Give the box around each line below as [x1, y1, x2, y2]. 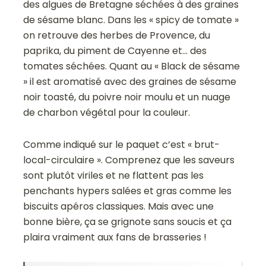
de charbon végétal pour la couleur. [23, 106, 191, 120]
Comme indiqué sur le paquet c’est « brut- [23, 138, 220, 152]
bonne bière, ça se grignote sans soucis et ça [23, 215, 232, 229]
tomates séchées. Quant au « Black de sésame [23, 59, 240, 74]
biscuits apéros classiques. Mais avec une [23, 199, 214, 214]
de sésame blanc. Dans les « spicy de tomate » [23, 13, 239, 27]
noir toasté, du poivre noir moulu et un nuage [23, 90, 231, 104]
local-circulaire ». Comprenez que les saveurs [23, 153, 235, 167]
